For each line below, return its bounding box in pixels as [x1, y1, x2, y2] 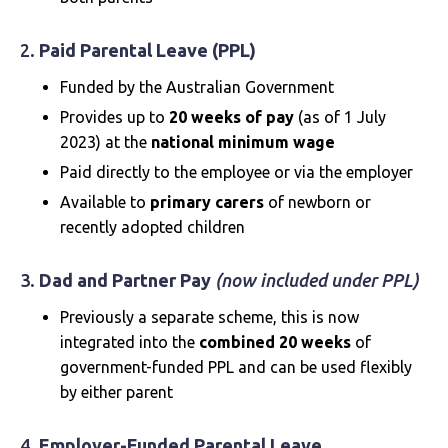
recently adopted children [60, 218, 245, 236]
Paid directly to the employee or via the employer [60, 163, 413, 181]
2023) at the [60, 133, 151, 151]
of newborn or [264, 193, 371, 211]
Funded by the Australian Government [60, 78, 334, 96]
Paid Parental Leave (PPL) [39, 40, 256, 60]
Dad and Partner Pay [39, 270, 211, 290]
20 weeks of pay [169, 108, 294, 126]
